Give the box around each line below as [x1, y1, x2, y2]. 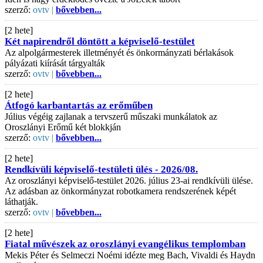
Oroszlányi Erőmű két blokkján [5, 122, 121, 132]
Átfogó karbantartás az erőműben [5, 99, 153, 111]
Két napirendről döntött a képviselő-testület [5, 35, 195, 47]
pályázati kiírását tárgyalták [5, 58, 105, 68]
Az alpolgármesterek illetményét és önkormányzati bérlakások [5, 47, 234, 58]
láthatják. [5, 196, 38, 207]
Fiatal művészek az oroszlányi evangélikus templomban [5, 238, 245, 249]
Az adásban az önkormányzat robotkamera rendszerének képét [5, 186, 236, 196]
